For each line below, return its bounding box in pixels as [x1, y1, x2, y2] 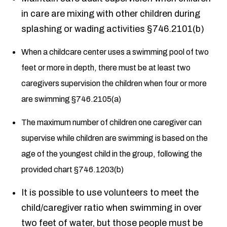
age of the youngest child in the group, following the [21, 149, 203, 159]
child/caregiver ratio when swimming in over [21, 203, 202, 213]
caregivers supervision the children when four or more [21, 79, 207, 88]
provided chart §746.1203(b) [21, 165, 124, 174]
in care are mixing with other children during [21, 9, 201, 19]
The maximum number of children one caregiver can [21, 118, 202, 127]
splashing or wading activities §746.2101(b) [21, 24, 205, 34]
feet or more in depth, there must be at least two [21, 63, 191, 72]
